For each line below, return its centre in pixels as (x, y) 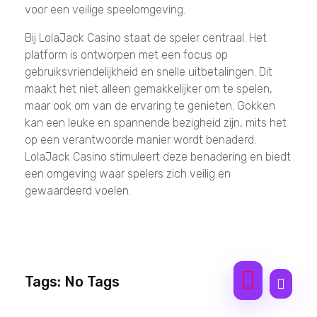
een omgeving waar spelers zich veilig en (128, 173)
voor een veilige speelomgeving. (105, 9)
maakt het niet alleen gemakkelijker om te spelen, (149, 88)
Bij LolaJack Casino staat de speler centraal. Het (146, 38)
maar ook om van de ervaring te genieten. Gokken (150, 105)
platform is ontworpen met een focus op (126, 54)
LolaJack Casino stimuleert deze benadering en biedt (158, 156)
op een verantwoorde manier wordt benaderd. (140, 139)
